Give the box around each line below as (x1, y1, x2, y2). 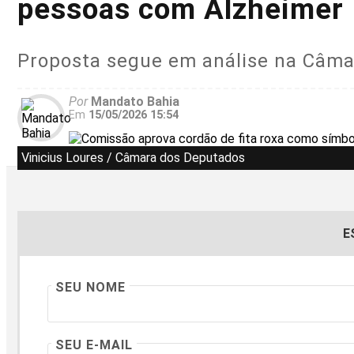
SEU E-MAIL (55, 337, 133, 352)
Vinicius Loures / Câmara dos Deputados (21, 149, 245, 165)
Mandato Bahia (88, 93, 179, 109)
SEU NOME (55, 279, 126, 295)
